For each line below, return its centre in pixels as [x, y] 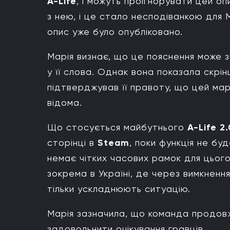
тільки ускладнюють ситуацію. [119, 189]
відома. [65, 103]
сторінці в [72, 143]
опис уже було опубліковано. [115, 32]
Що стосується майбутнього [117, 127]
